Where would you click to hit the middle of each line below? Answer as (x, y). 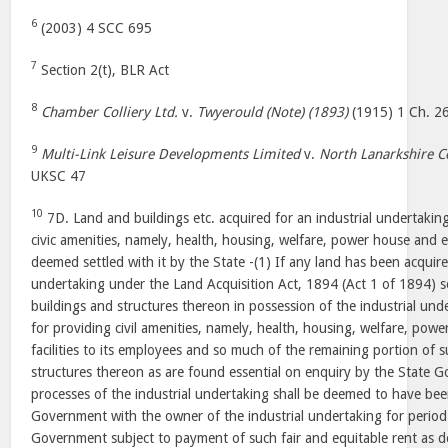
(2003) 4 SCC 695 (95, 28)
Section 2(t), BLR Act (103, 70)
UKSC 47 (59, 176)
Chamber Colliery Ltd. (110, 112)
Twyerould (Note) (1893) (273, 112)
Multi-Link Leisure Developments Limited (171, 154)
